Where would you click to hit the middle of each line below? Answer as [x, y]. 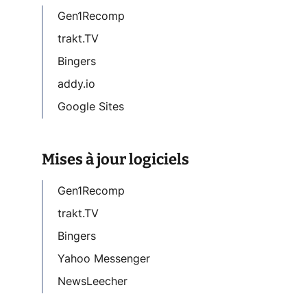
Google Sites [91, 107]
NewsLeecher [93, 281]
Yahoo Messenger [104, 259]
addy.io [76, 84]
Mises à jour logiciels [115, 159]
